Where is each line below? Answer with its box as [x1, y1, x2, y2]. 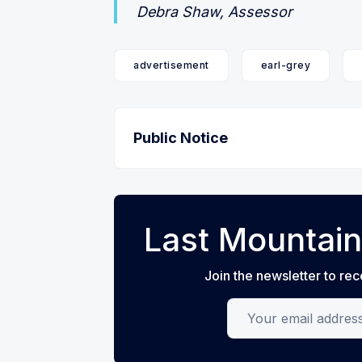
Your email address [226, 300, 344, 317]
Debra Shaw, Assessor [137, 3, 293, 21]
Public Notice [133, 129, 228, 147]
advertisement [133, 59, 209, 72]
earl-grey [260, 59, 310, 72]
